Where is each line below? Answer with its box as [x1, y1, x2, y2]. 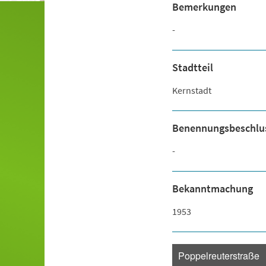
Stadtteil [172, 61, 213, 74]
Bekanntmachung [172, 182, 253, 195]
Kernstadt [172, 84, 211, 96]
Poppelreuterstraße [178, 249, 259, 262]
